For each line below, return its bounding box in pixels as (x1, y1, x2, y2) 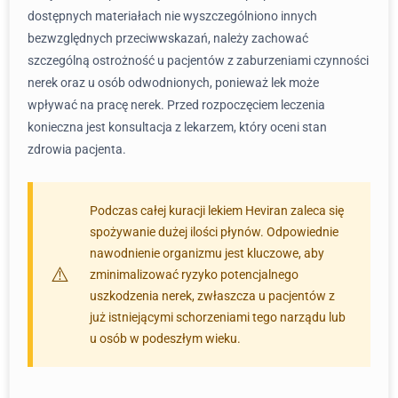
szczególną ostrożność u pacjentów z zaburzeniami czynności (28, 53, 369, 68)
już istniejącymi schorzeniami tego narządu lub (90, 310, 346, 324)
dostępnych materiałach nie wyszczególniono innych (28, 9, 317, 23)
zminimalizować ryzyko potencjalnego (90, 267, 298, 282)
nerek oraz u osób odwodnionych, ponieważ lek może (28, 76, 319, 90)
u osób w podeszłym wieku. (90, 331, 241, 346)
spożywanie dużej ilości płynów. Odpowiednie (90, 225, 338, 239)
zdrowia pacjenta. (28, 142, 126, 156)
